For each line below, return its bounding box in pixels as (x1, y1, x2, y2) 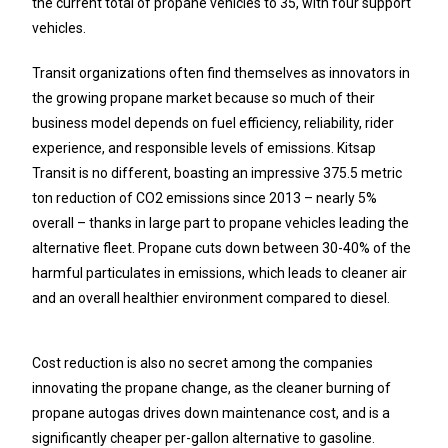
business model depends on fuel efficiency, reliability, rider (32, 115, 395, 132)
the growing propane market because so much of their (32, 90, 376, 107)
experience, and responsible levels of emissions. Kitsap (32, 140, 377, 157)
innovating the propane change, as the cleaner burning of (32, 380, 392, 397)
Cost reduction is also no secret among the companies (32, 355, 374, 372)
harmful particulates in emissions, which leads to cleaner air (32, 265, 408, 282)
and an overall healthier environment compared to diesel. (32, 290, 391, 307)
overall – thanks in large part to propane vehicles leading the (32, 215, 410, 232)
